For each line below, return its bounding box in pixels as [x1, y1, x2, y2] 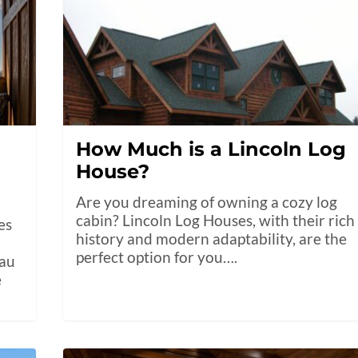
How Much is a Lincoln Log [76, 137, 347, 161]
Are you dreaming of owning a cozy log [76, 193, 338, 212]
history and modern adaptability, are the [76, 229, 348, 249]
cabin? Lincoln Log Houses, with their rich [76, 211, 356, 230]
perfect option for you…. [76, 248, 238, 267]
